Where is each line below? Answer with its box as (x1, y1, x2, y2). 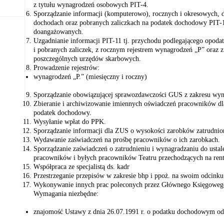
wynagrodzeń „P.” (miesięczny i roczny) (33, 73, 147, 80)
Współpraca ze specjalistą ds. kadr (33, 163, 129, 170)
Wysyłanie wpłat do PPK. (33, 118, 106, 125)
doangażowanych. (33, 28, 83, 35)
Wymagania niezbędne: (33, 190, 98, 197)
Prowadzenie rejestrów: (33, 64, 99, 71)
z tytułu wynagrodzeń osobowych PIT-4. (33, 1, 148, 8)
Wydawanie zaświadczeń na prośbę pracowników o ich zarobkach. (33, 136, 220, 143)
